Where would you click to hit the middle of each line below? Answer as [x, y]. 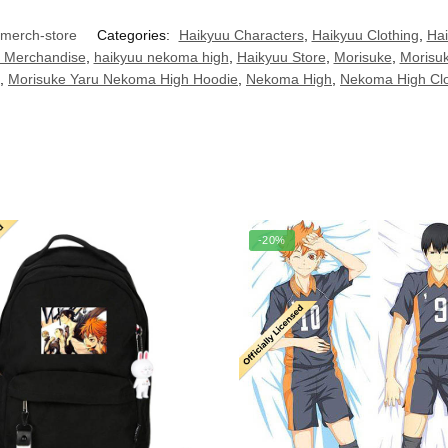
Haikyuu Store [281, 57]
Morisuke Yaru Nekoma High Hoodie [123, 79]
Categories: [135, 35]
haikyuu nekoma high [161, 57]
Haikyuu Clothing [365, 35]
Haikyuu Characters [241, 35]
